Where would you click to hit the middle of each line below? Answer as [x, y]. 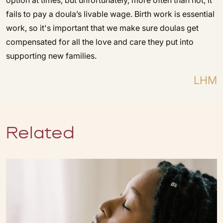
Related [40, 134]
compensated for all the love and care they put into [100, 42]
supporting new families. [51, 56]
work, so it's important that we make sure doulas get [102, 28]
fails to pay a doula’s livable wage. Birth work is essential [110, 14]
